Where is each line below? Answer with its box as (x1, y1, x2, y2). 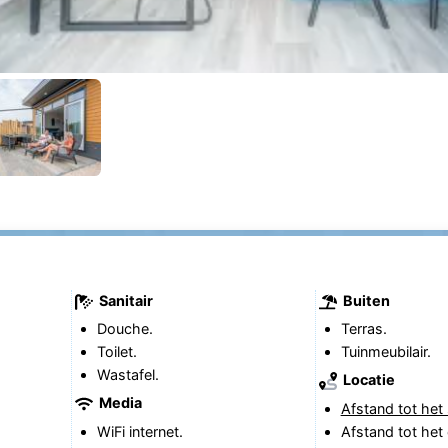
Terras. (340, 319, 387, 337)
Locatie (339, 371, 395, 389)
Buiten (339, 291, 390, 309)
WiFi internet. (96, 422, 183, 440)
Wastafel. (96, 365, 159, 383)
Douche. (96, 319, 153, 337)
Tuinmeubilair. (340, 342, 431, 360)
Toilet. (96, 342, 137, 360)
